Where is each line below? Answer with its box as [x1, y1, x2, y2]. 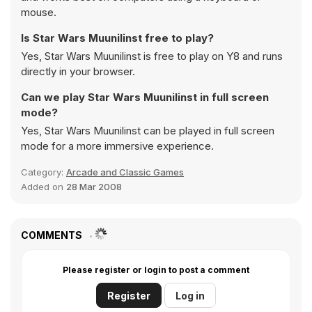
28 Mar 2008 [66, 181, 122, 192]
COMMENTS [21, 229, 84, 241]
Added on [21, 181, 66, 192]
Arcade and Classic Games [66, 166, 184, 178]
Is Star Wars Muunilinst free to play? [21, 31, 214, 45]
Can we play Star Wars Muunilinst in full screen [21, 91, 269, 104]
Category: [21, 166, 66, 178]
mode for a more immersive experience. [21, 139, 214, 153]
